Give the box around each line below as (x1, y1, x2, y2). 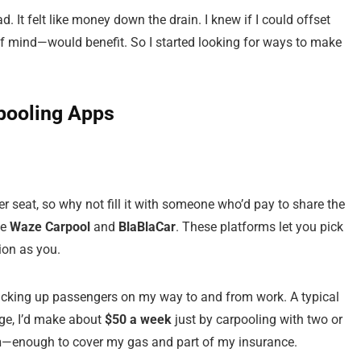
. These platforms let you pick (176, 219, 343, 234)
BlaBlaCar (118, 219, 176, 234)
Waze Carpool (10, 219, 90, 234)
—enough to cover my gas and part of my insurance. (2, 334, 297, 350)
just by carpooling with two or (172, 312, 342, 327)
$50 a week (105, 312, 172, 327)
